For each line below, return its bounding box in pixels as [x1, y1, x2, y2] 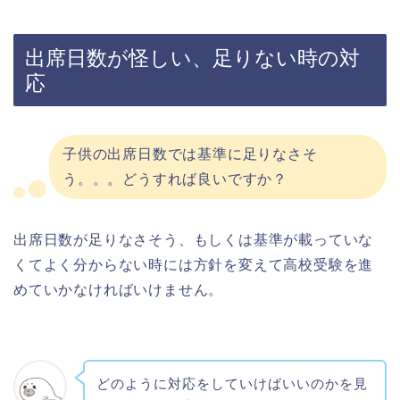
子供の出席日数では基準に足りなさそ [62, 146, 318, 162]
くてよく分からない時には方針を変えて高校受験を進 [13, 257, 374, 273]
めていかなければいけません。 [13, 282, 224, 298]
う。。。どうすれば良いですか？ [62, 171, 288, 187]
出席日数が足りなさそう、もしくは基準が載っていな [13, 232, 374, 248]
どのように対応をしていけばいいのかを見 [96, 376, 368, 392]
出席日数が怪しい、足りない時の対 [25, 46, 360, 71]
